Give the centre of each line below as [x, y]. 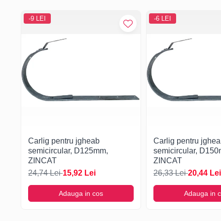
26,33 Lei [171, 173]
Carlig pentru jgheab [64, 141]
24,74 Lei [45, 173]
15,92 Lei [79, 173]
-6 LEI [163, 18]
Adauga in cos [81, 193]
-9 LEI [37, 18]
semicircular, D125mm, [68, 151]
